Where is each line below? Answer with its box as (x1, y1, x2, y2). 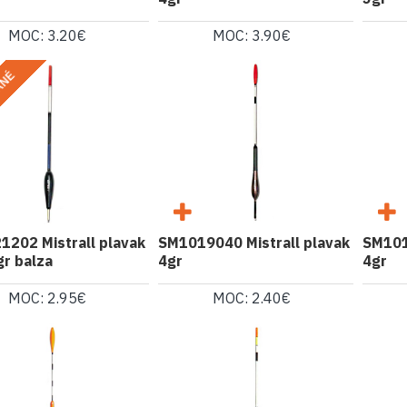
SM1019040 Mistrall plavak (157, 233, 350, 252)
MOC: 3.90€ (213, 25, 292, 45)
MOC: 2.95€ (8, 288, 87, 307)
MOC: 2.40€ (213, 288, 292, 307)
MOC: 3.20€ (8, 25, 87, 45)
